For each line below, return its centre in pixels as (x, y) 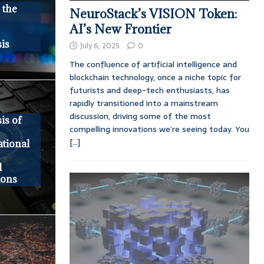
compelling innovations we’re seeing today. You (159, 129)
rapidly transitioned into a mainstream (143, 103)
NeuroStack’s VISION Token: (153, 14)
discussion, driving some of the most (140, 116)
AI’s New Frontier (120, 29)
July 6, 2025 (100, 45)
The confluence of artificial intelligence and (153, 64)
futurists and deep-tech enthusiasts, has (149, 90)
